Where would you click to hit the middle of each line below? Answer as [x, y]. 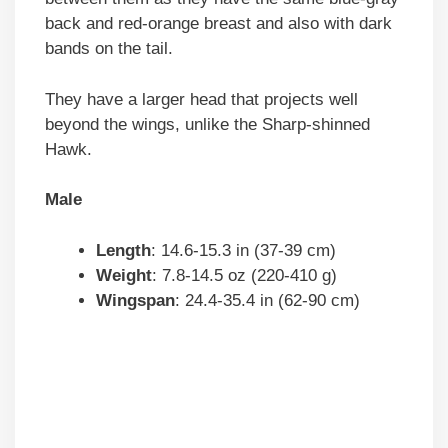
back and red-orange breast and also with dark [218, 24]
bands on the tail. [109, 49]
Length [123, 250]
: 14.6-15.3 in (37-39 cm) [243, 250]
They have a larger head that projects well [201, 99]
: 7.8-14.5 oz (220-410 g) [244, 275]
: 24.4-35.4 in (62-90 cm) [267, 300]
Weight [124, 275]
